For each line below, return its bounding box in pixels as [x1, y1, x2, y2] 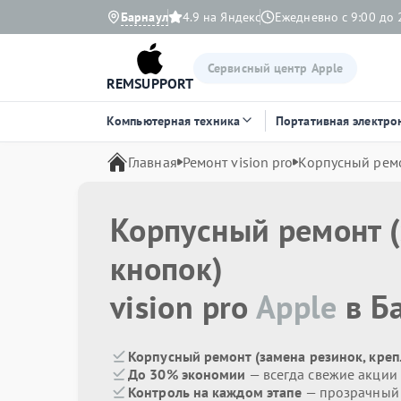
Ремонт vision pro [182, 153, 294, 171]
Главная [128, 153, 177, 171]
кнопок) [110, 247, 224, 289]
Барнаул [121, 9, 168, 25]
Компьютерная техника [107, 113, 240, 129]
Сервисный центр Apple [208, 59, 344, 76]
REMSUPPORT [107, 74, 193, 92]
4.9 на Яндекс [182, 9, 261, 25]
